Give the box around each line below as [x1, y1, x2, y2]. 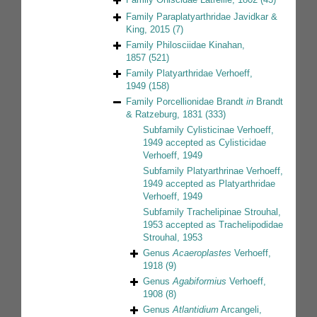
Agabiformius [173, 276, 226, 287]
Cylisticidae [219, 137, 266, 149]
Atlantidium [173, 304, 219, 316]
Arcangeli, [219, 304, 262, 316]
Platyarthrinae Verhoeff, [187, 166, 283, 177]
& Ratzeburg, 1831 [126, 109, 202, 120]
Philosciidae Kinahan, [156, 40, 245, 51]
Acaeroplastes [173, 248, 231, 259]
